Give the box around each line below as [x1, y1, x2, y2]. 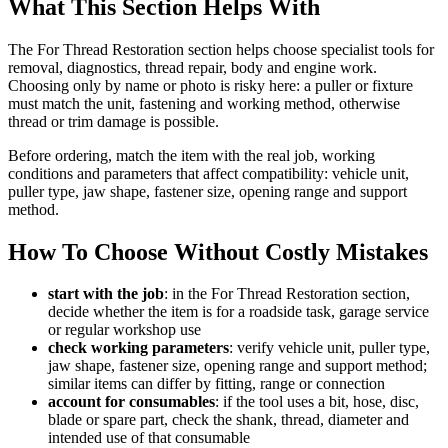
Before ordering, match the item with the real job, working [8, 146, 375, 164]
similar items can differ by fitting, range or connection [48, 375, 385, 393]
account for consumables [48, 393, 215, 411]
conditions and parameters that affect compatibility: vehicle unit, [8, 164, 409, 182]
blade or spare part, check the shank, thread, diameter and [48, 411, 409, 429]
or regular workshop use [48, 321, 201, 339]
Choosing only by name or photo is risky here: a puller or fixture [8, 76, 413, 94]
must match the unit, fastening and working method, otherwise [8, 94, 400, 112]
